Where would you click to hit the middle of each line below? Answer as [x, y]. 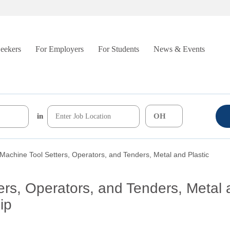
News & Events [179, 49]
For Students [119, 49]
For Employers [60, 49]
